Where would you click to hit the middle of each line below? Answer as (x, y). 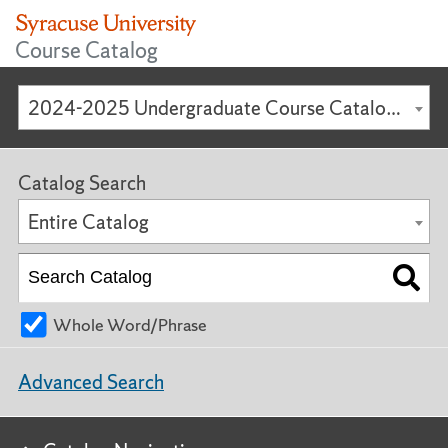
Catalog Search (82, 183)
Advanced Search (91, 382)
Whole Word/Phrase (130, 324)
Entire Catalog (88, 222)
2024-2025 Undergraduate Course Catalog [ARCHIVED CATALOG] (393, 108)
